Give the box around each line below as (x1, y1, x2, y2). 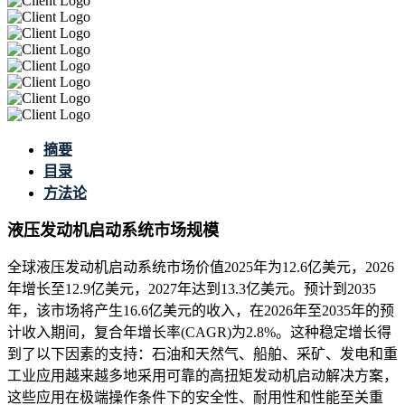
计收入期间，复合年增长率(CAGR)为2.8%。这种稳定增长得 (7, 325, 391, 341)
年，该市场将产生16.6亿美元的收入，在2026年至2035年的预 (7, 303, 394, 319)
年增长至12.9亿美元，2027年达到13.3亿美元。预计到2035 (7, 281, 376, 297)
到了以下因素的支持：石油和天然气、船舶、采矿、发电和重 (7, 346, 398, 363)
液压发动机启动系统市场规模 (7, 221, 219, 240)
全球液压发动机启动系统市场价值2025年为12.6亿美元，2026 (7, 259, 394, 276)
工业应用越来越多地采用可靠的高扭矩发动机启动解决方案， (7, 368, 398, 384)
